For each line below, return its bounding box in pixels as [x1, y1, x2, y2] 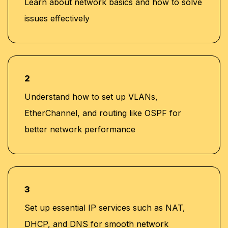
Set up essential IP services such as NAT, [24, 202, 185, 213]
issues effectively [24, 13, 90, 23]
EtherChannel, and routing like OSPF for [24, 107, 181, 118]
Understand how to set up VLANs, [24, 91, 158, 102]
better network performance [24, 124, 135, 134]
